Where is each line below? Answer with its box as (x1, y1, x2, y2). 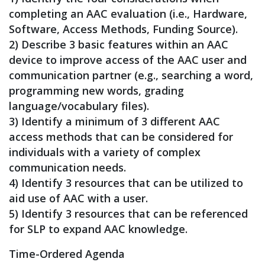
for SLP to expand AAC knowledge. (9, 222, 188, 236)
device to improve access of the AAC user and (9, 53, 247, 67)
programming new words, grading (9, 83, 184, 98)
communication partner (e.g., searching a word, (9, 68, 253, 82)
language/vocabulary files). (9, 99, 149, 113)
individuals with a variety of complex (9, 145, 201, 159)
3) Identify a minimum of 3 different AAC (9, 114, 220, 128)
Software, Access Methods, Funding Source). (9, 22, 238, 36)
